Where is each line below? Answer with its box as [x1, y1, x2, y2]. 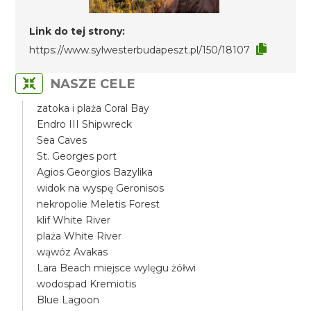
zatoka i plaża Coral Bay [37, 102, 150, 115]
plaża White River [37, 230, 122, 242]
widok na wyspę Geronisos [37, 182, 165, 194]
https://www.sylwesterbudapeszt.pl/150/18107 [29, 44, 251, 56]
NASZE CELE [50, 76, 136, 92]
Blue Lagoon [37, 294, 100, 306]
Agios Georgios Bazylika [37, 166, 153, 178]
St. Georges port [37, 150, 117, 162]
